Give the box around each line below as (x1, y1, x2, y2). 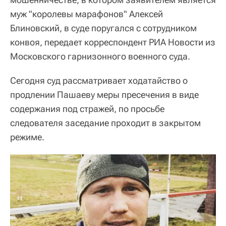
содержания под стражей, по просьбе (10, 103, 164, 114)
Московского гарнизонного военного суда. (10, 50, 190, 62)
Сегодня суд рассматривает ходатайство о (10, 75, 188, 86)
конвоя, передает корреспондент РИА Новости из (10, 36, 215, 47)
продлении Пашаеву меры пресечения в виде (10, 89, 199, 100)
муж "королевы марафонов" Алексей (10, 8, 163, 19)
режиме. (10, 131, 44, 142)
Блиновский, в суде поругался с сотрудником (10, 22, 197, 33)
